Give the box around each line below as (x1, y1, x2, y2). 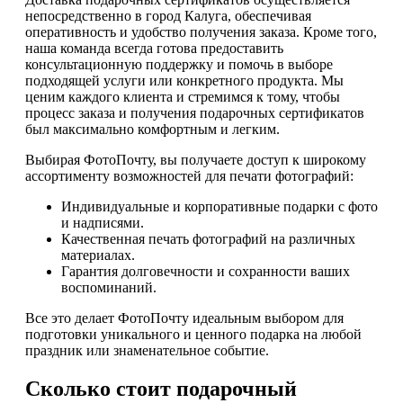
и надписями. (61, 215, 144, 231)
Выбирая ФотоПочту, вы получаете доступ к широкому (25, 152, 366, 168)
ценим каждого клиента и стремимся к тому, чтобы (25, 89, 340, 105)
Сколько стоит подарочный (25, 377, 297, 401)
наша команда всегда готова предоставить (25, 40, 283, 57)
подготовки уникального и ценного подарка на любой (25, 327, 362, 343)
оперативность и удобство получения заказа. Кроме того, (25, 24, 377, 40)
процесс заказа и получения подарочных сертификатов (25, 105, 364, 121)
